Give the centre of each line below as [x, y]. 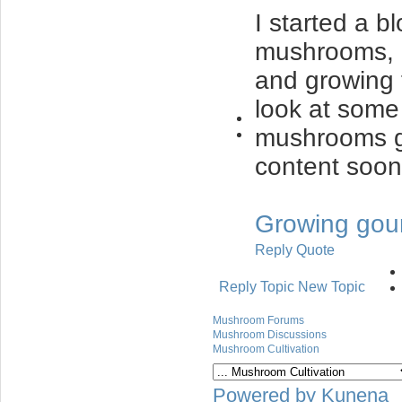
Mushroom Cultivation [266, 349]
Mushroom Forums [258, 320]
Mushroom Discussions [270, 335]
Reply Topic [257, 287]
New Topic [332, 287]
